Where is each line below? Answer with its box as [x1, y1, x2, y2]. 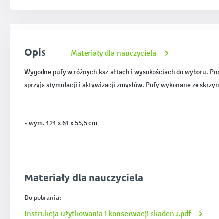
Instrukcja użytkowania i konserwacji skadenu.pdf [24, 209, 193, 218]
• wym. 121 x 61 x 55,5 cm [24, 119, 97, 127]
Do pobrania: [24, 194, 61, 202]
